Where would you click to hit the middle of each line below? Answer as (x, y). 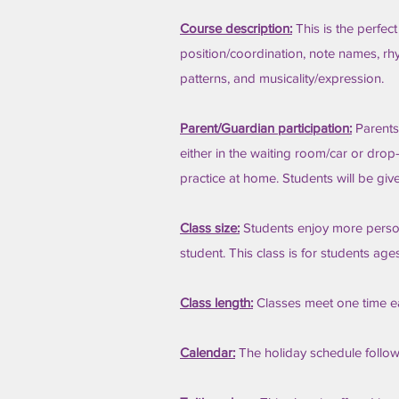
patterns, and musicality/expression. (282, 78)
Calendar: (208, 352)
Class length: (216, 302)
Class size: (210, 228)
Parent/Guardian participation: (266, 128)
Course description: (236, 28)
